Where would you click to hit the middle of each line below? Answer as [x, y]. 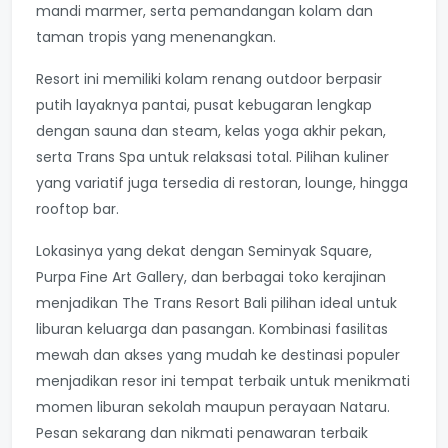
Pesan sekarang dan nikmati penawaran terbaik [202, 432]
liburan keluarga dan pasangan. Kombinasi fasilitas [212, 328]
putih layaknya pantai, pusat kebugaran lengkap [204, 104]
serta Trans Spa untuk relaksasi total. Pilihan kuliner [212, 156]
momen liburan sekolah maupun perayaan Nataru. [213, 406]
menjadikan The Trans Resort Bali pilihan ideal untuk [216, 302]
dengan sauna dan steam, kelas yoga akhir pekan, [211, 130]
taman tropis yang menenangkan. [156, 36]
